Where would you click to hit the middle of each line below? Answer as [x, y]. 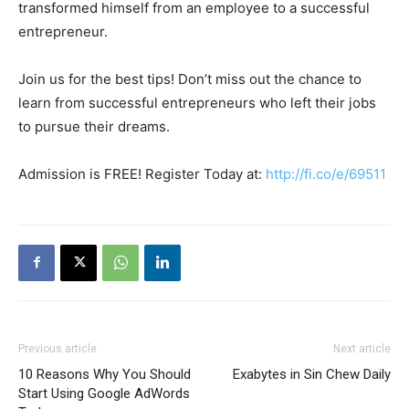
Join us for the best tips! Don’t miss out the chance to [190, 79]
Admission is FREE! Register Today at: [142, 173]
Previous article [58, 348]
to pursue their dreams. [94, 126]
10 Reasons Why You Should [105, 374]
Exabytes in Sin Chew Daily [312, 374]
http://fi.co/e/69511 [326, 173]
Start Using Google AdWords [104, 393]
